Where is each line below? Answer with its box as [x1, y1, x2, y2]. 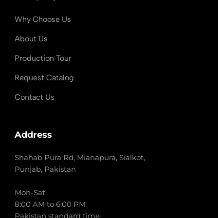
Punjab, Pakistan [15, 164, 76, 174]
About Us [15, 34, 48, 43]
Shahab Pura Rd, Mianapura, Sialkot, [15, 152, 145, 162]
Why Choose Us [15, 14, 71, 24]
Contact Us [15, 92, 54, 102]
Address [15, 129, 52, 140]
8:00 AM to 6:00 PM [15, 199, 86, 209]
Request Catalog [15, 73, 74, 82]
